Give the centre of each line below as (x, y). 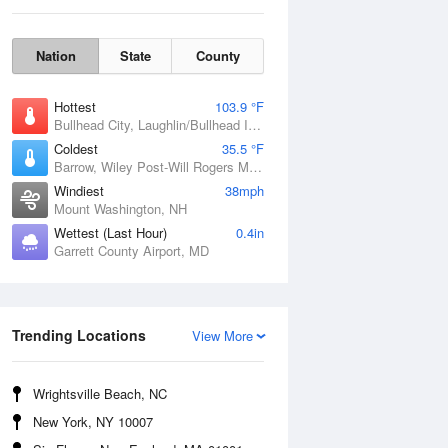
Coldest (76, 148)
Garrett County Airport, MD (131, 250)
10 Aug (327, 234)
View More (222, 335)
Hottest (75, 106)
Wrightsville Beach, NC (100, 393)
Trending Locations (79, 335)
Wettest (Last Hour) (110, 232)
